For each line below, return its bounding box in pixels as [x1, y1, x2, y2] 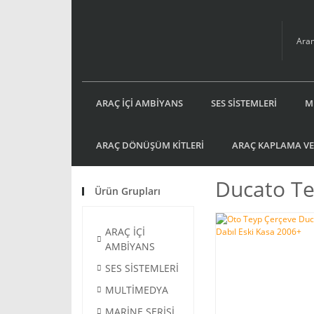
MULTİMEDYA [105, 283, 168, 296]
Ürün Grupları [95, 184, 161, 198]
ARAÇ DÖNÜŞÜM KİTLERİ [96, 138, 204, 151]
